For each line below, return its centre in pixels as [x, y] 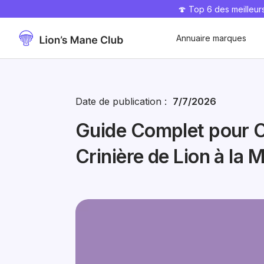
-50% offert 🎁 [39, 13]
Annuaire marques [211, 38]
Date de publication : [124, 101]
